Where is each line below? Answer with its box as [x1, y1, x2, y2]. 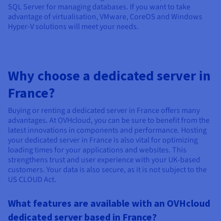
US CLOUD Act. [8, 174, 56, 185]
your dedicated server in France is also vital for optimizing [8, 135, 198, 146]
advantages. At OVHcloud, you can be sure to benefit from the [8, 115, 210, 126]
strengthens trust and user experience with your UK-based [8, 154, 200, 166]
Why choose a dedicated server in [8, 67, 211, 85]
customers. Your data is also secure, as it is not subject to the [8, 164, 207, 176]
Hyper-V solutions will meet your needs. [8, 21, 139, 33]
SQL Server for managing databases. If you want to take [8, 1, 190, 13]
